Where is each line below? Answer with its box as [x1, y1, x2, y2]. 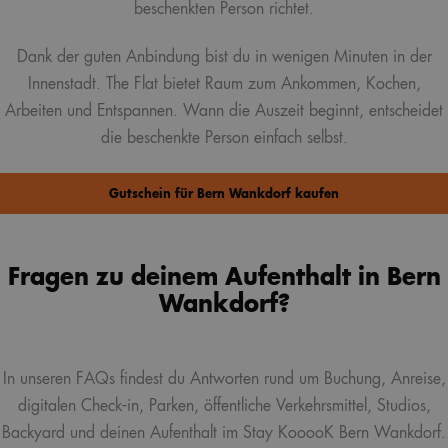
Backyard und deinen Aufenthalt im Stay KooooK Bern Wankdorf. [2, 424, 446, 443]
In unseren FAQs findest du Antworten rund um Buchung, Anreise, [2, 370, 446, 389]
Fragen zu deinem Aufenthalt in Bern [7, 264, 441, 292]
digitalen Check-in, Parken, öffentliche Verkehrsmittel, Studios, [17, 397, 431, 416]
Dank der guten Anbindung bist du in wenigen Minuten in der [16, 48, 432, 66]
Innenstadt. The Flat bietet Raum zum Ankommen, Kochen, [27, 75, 421, 93]
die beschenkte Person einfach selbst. [100, 129, 348, 147]
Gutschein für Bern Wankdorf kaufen [109, 186, 339, 201]
